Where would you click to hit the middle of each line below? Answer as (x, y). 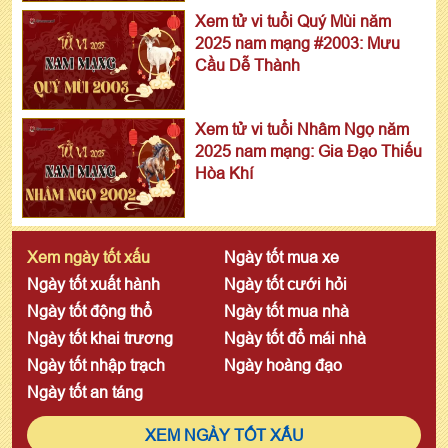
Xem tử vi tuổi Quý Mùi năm (292, 20)
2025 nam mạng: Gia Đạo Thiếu (308, 150)
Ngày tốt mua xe (281, 256)
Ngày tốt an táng (85, 391)
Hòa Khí (223, 172)
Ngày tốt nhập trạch (96, 364)
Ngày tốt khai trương (100, 337)
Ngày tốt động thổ (89, 310)
